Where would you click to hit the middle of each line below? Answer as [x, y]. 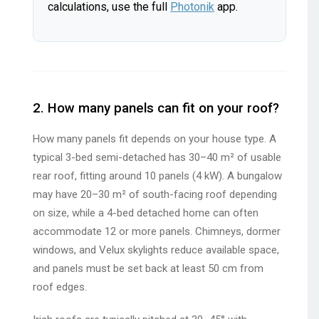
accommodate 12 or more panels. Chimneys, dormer [157, 232]
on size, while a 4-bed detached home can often [146, 213]
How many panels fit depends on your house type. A [155, 139]
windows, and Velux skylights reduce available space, [156, 250]
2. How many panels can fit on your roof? [156, 109]
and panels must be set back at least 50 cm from [148, 269]
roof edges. [60, 287]
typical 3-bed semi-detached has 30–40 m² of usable [157, 158]
